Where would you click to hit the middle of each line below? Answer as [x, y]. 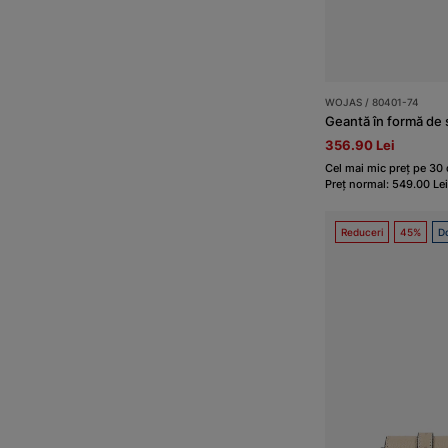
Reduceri [361, 232]
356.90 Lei [359, 145]
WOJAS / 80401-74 [371, 102]
